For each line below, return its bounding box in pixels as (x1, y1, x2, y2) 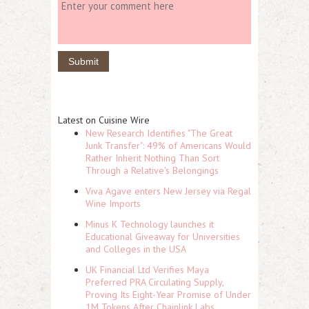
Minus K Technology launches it (86, 218, 214, 230)
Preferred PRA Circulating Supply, (86, 276, 223, 288)
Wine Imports (86, 197, 141, 210)
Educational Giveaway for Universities (86, 230, 240, 243)
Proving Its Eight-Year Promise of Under (86, 288, 251, 301)
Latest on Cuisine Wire (58, 114, 150, 126)
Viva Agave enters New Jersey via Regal (86, 185, 251, 197)
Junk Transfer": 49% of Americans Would (86, 139, 251, 152)
